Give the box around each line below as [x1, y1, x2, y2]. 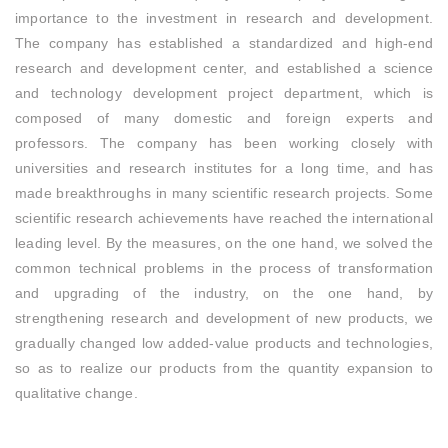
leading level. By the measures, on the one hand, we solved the [15, 235, 433, 252]
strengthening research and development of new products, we [15, 310, 433, 327]
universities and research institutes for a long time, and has [15, 160, 433, 177]
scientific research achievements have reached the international [15, 210, 433, 227]
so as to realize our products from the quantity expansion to [15, 360, 433, 377]
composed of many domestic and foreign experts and [15, 110, 433, 127]
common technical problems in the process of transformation [15, 260, 433, 277]
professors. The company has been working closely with [15, 135, 433, 152]
